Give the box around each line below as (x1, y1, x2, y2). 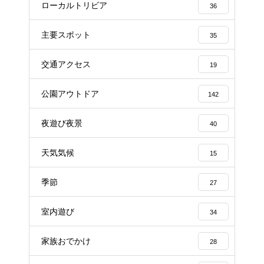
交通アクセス (41, 59, 91, 69)
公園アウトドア (41, 88, 99, 98)
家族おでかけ (41, 236, 91, 246)
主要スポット (41, 29, 91, 39)
